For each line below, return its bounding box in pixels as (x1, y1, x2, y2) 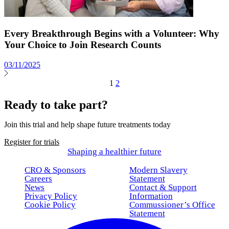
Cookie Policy (25, 199, 76, 210)
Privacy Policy (25, 191, 77, 201)
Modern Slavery (129, 165, 188, 175)
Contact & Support (129, 182, 197, 192)
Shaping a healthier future (67, 146, 162, 156)
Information (129, 191, 173, 201)
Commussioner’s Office (129, 199, 215, 210)
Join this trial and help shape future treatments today (4, 120, 171, 129)
